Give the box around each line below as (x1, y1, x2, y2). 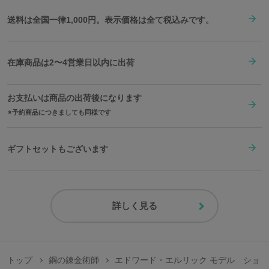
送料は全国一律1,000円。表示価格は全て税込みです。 (7, 14, 214, 25)
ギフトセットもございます (7, 144, 108, 154)
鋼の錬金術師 (48, 255, 99, 265)
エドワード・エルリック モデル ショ (115, 255, 261, 265)
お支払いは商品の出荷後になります (7, 92, 142, 103)
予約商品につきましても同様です (12, 108, 111, 116)
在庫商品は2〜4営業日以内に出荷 (7, 58, 134, 68)
